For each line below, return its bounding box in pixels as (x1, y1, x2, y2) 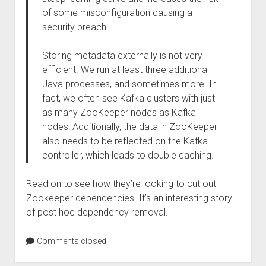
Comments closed (34, 236, 106, 246)
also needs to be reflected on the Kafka (42, 135, 208, 147)
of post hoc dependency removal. (26, 207, 168, 218)
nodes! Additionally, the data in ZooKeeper (42, 121, 217, 132)
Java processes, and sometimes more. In (42, 78, 217, 90)
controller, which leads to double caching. (42, 150, 214, 161)
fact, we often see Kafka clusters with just (42, 93, 215, 104)
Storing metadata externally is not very (42, 50, 202, 61)
